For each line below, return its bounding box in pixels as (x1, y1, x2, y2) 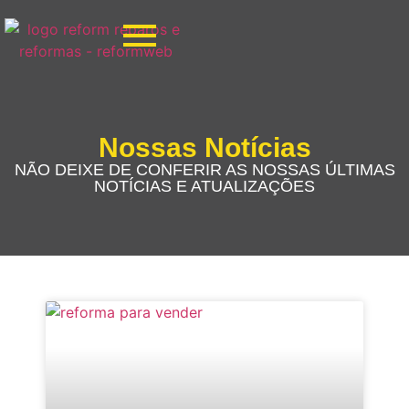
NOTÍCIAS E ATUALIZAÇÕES (94, 177, 315, 195)
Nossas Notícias (98, 132, 311, 163)
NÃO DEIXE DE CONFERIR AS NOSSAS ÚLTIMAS (14, 161, 395, 179)
